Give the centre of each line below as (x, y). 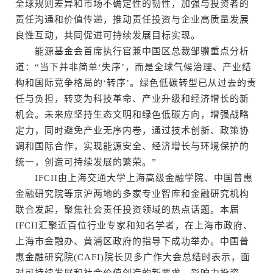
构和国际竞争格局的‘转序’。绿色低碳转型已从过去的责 (136, 83)
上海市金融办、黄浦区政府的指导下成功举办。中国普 (132, 241)
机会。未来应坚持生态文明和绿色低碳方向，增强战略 (132, 114)
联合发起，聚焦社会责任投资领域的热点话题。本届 (127, 209)
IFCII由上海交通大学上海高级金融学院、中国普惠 (134, 178)
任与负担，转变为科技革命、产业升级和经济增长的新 (132, 98)
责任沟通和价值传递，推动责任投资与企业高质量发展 (132, 19)
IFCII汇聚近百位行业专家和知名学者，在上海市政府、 (134, 225)
